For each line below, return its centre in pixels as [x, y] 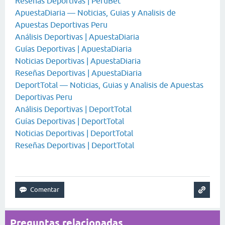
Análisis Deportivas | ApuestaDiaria [77, 37]
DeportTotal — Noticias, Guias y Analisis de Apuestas [109, 85]
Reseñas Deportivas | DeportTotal [75, 145]
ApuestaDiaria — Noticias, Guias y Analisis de [95, 13]
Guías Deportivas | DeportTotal [70, 121]
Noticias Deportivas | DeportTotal [74, 133]
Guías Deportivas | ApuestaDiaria [73, 49]
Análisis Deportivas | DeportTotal [73, 109]
